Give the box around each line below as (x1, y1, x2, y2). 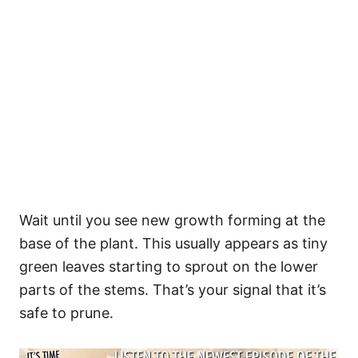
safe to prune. (19, 304, 113, 321)
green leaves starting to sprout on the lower (19, 258, 318, 275)
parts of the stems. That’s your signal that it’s (19, 281, 326, 298)
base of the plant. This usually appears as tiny (19, 235, 328, 252)
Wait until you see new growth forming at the (19, 212, 325, 229)
